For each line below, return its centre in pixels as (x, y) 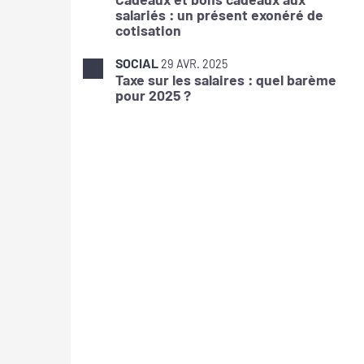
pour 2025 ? (153, 95)
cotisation (148, 30)
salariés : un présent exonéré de (219, 15)
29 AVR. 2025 (194, 64)
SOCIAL (137, 63)
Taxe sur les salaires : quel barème (226, 80)
